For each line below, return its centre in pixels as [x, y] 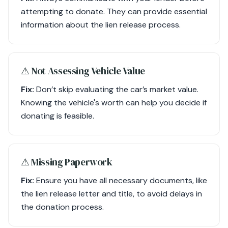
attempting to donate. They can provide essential [114, 11]
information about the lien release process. [101, 25]
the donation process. [62, 207]
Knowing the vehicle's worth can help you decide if [114, 103]
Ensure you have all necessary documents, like [121, 180]
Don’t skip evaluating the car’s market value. [116, 89]
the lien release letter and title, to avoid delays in [111, 194]
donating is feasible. [58, 116]
